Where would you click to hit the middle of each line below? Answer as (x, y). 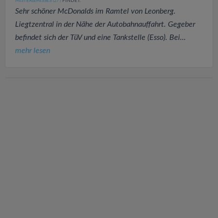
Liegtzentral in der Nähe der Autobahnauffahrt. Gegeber (105, 24)
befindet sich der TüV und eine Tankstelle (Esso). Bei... (100, 37)
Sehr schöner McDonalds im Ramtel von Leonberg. (95, 11)
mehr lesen (33, 50)
